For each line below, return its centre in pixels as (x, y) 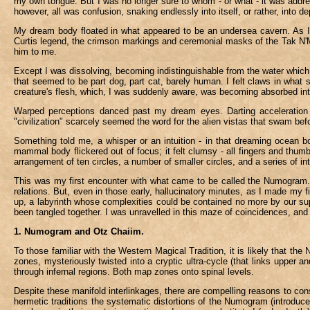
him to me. (35, 52)
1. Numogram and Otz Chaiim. (79, 231)
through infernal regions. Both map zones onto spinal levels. (134, 272)
